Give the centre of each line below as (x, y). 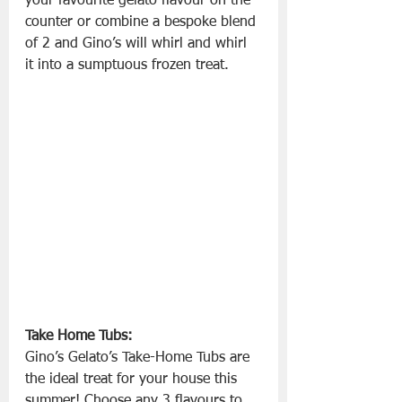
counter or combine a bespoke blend (143, 23)
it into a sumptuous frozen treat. (127, 66)
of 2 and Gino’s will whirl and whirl (138, 44)
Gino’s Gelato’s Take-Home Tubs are (140, 358)
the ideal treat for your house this (133, 380)
